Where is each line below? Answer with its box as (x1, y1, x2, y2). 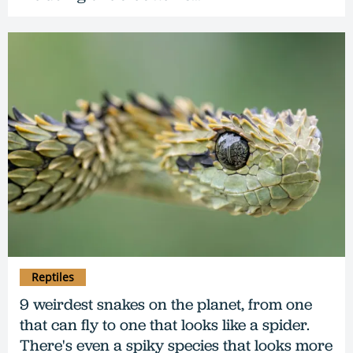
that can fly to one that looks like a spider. (20, 314, 310, 336)
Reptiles (32, 269, 74, 285)
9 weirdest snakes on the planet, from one (20, 294, 312, 315)
